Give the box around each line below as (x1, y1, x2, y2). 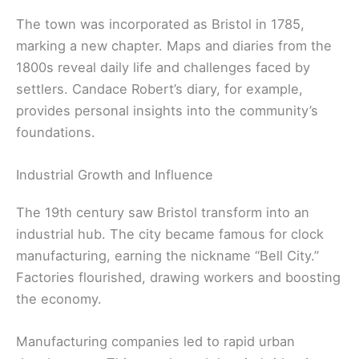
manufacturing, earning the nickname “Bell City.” (16, 248, 319, 264)
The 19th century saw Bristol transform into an (16, 204, 309, 221)
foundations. (16, 123, 95, 140)
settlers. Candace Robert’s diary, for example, (16, 80, 303, 97)
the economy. (16, 291, 102, 308)
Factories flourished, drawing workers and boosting (16, 269, 341, 286)
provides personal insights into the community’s (16, 102, 318, 119)
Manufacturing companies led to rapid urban (16, 333, 295, 350)
